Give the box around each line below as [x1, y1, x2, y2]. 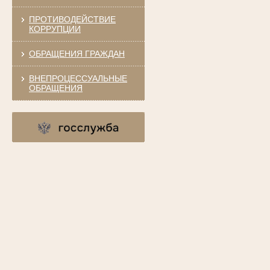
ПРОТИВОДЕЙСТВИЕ [28, 14, 116, 24]
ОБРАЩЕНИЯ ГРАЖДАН [28, 48, 125, 58]
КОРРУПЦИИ [28, 24, 81, 34]
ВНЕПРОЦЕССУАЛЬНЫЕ [28, 73, 127, 83]
